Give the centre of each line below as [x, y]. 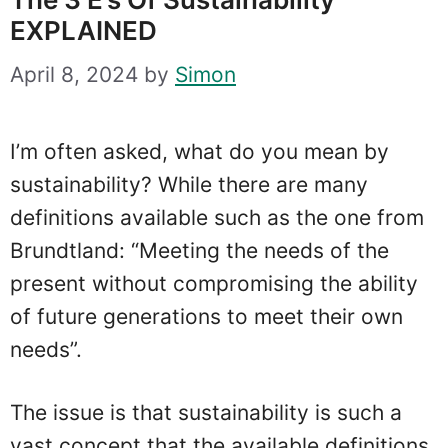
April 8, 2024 [74, 75]
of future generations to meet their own [206, 317]
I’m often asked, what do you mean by [199, 152]
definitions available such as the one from [217, 218]
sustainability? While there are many [189, 185]
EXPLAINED [83, 30]
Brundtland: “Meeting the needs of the [199, 251]
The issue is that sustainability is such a [206, 412]
